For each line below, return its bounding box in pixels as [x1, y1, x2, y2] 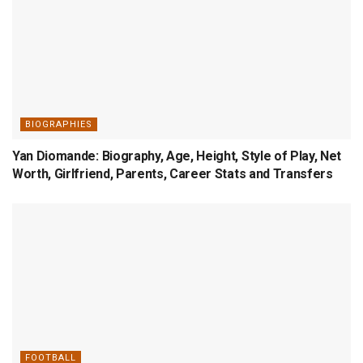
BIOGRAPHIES [25, 118, 92, 130]
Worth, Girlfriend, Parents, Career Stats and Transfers [12, 165, 333, 181]
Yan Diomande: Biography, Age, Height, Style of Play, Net [12, 147, 342, 164]
